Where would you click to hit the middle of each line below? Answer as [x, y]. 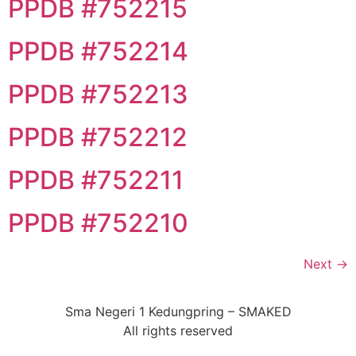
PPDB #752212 [98, 137]
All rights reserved [178, 331]
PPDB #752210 [98, 223]
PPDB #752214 [98, 51]
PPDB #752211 [96, 180]
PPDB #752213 [98, 94]
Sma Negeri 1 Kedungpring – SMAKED [178, 311]
